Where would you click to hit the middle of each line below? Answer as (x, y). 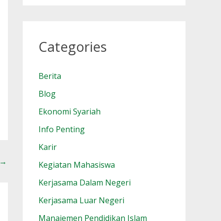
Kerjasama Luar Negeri (81, 201)
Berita (50, 76)
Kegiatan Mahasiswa (77, 165)
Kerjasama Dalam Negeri (85, 183)
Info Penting (62, 129)
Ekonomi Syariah (70, 112)
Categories (73, 47)
